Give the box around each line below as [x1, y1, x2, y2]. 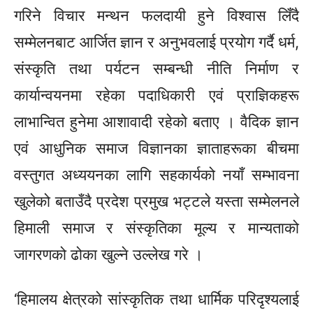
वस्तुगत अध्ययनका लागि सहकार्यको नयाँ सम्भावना [14, 166, 299, 184]
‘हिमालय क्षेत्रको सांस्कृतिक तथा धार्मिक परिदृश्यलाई [14, 290, 299, 309]
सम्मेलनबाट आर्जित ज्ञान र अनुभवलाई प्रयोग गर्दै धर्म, [14, 33, 299, 52]
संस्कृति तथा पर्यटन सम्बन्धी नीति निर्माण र [14, 59, 299, 78]
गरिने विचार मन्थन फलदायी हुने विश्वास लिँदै [14, 6, 299, 25]
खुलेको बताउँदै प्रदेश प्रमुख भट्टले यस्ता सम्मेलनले [14, 192, 299, 211]
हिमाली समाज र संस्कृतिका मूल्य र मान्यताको [14, 219, 299, 238]
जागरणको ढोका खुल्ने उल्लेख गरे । [14, 245, 203, 264]
